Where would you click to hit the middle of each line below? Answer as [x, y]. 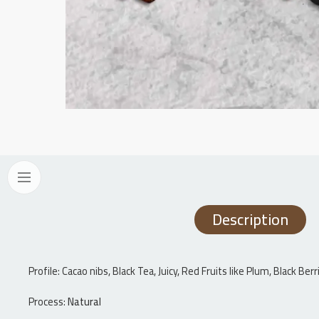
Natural [84, 302]
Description [250, 220]
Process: [48, 302]
